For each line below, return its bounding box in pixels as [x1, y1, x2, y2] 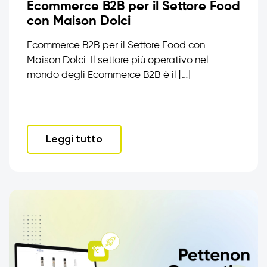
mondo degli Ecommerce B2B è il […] [27, 70, 191, 80]
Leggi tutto [46, 132, 103, 145]
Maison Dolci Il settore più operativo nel [27, 55, 209, 66]
